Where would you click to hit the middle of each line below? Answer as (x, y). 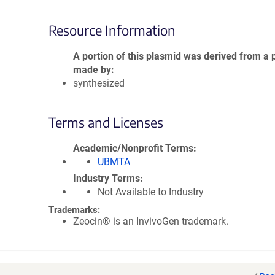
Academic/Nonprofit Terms (133, 148)
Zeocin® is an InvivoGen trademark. (151, 221)
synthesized (99, 83)
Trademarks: (74, 210)
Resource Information (112, 30)
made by (92, 70)
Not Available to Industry (151, 192)
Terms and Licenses (106, 122)
